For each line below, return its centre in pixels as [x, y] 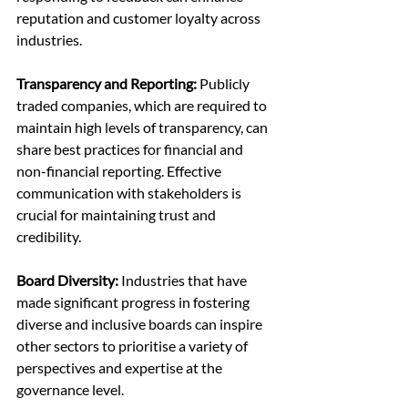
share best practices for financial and [131, 149]
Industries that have [185, 280]
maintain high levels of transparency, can [143, 127]
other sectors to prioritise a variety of [133, 346]
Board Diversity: [69, 280]
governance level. [70, 390]
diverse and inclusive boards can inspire [141, 324]
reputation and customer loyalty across [140, 18]
